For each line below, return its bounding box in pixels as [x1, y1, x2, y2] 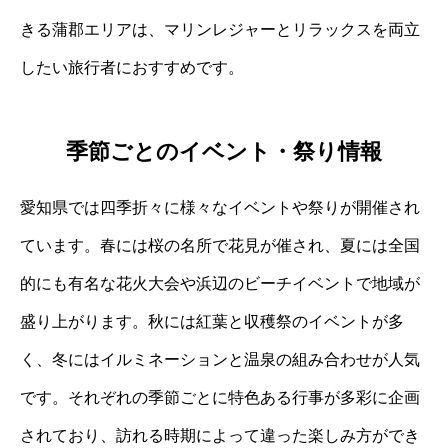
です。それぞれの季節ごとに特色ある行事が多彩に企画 [20, 389, 420, 407]
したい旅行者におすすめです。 [20, 58, 244, 76]
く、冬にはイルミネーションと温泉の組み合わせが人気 [20, 351, 420, 369]
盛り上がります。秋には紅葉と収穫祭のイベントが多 [20, 313, 404, 331]
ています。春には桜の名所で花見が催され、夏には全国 [20, 237, 420, 255]
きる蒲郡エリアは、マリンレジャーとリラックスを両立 [20, 20, 420, 38]
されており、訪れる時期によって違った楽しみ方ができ [20, 427, 420, 445]
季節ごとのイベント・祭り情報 [66, 139, 382, 165]
